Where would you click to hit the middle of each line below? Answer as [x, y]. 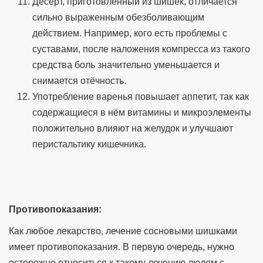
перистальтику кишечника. [89, 144]
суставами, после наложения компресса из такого [141, 49]
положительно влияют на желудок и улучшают [133, 129]
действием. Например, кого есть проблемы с [130, 33]
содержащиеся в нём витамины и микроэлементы [142, 113]
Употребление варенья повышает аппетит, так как [141, 97]
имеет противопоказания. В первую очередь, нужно [122, 247]
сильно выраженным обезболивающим [118, 18]
